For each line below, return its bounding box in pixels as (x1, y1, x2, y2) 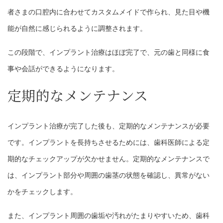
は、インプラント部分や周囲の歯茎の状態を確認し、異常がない (7, 171, 210, 180)
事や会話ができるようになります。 (7, 65, 119, 73)
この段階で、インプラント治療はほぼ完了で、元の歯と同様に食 (7, 48, 210, 57)
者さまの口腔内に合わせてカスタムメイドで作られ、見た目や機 (7, 8, 210, 16)
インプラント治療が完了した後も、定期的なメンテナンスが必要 (7, 122, 210, 130)
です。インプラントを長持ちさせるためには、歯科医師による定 (7, 138, 210, 147)
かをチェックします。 (7, 188, 77, 196)
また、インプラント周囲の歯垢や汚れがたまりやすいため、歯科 (7, 212, 210, 220)
